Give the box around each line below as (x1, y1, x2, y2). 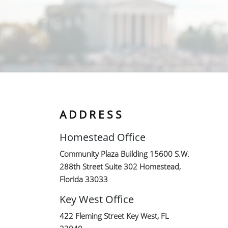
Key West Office (60, 192, 134, 206)
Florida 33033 (60, 174, 108, 184)
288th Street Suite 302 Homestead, (60, 161, 181, 172)
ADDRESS (60, 107, 124, 122)
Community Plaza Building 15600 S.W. (60, 149, 189, 159)
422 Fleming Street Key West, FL (60, 211, 169, 221)
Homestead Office (60, 130, 146, 144)
